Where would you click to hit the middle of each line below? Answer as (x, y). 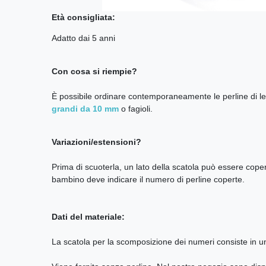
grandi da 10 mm (85, 108)
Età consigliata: (83, 17)
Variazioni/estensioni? (96, 142)
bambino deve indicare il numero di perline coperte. (148, 179)
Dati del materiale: (88, 216)
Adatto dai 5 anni (83, 38)
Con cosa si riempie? (94, 71)
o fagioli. (136, 108)
